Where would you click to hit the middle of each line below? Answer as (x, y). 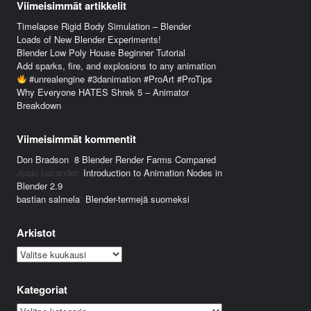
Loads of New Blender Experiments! (89, 39)
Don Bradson (42, 159)
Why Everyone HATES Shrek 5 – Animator (102, 92)
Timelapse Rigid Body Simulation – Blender (103, 26)
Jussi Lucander (47, 173)
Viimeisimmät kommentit (76, 139)
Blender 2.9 (39, 186)
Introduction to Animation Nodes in (152, 173)
